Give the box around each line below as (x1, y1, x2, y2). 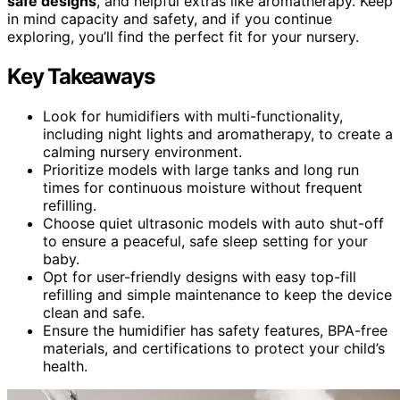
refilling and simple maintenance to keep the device (43, 285, 392, 304)
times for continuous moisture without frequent (43, 178, 362, 196)
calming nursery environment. (43, 142, 242, 161)
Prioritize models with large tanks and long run (43, 160, 359, 179)
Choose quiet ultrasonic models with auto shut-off (43, 213, 384, 232)
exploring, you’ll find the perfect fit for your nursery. (7, 27, 359, 46)
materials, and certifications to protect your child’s (43, 338, 385, 357)
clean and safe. (43, 303, 145, 321)
